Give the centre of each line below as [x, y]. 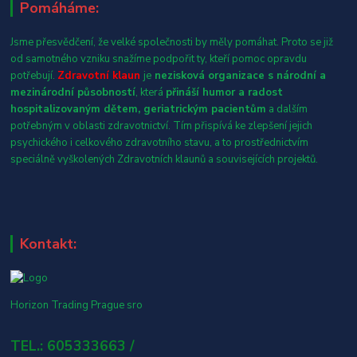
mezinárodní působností [73, 92]
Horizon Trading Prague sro [77, 306]
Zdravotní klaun [99, 75]
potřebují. [34, 75]
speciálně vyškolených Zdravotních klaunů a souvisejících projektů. [165, 159]
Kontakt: [48, 243]
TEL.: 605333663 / [73, 345]
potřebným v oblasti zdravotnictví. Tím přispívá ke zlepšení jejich [162, 126]
